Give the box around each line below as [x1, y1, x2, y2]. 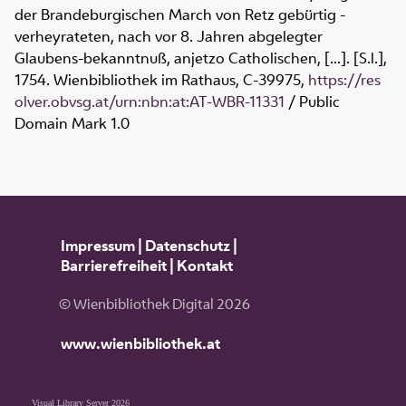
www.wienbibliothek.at [60, 333, 220, 353]
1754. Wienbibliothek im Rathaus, [14, 69, 243, 90]
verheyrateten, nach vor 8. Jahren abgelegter [14, 25, 323, 46]
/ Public [285, 91, 340, 111]
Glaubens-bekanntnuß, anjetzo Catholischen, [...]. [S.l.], [14, 47, 387, 68]
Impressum [60, 235, 135, 256]
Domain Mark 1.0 [14, 112, 130, 133]
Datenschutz [144, 235, 230, 256]
